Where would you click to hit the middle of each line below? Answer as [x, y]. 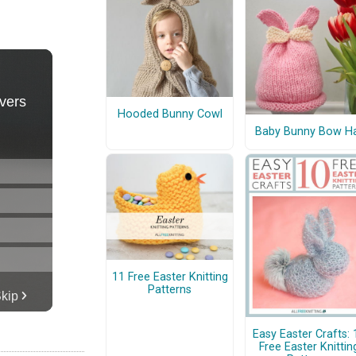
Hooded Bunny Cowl [170, 114]
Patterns [170, 290]
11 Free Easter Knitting [170, 277]
